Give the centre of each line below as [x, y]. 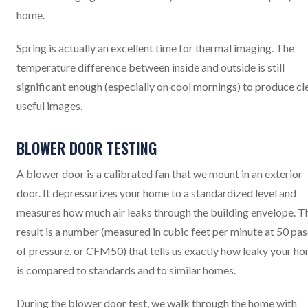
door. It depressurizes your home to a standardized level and [156, 193]
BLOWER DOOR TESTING [87, 148]
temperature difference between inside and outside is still [151, 67]
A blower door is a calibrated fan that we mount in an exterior [159, 174]
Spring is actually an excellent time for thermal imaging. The [155, 48]
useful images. [49, 106]
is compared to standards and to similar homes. [126, 270]
